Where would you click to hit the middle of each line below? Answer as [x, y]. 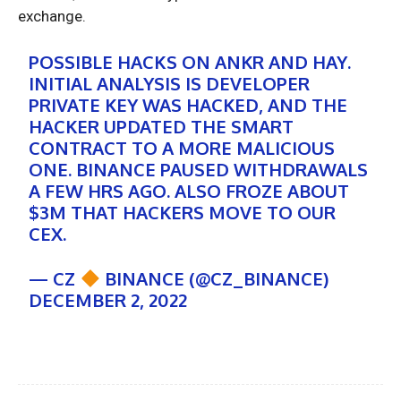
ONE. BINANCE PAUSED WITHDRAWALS [199, 170]
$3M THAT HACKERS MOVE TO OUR [183, 213]
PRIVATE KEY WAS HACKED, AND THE [188, 105]
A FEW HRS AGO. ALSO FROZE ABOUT [189, 191]
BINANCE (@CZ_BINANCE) [215, 279]
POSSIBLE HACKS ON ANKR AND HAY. [190, 62]
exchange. [54, 17]
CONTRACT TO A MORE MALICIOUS [182, 148]
